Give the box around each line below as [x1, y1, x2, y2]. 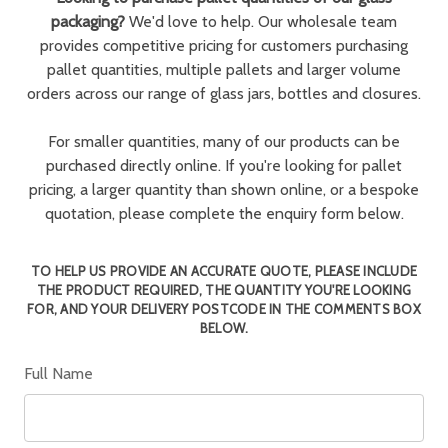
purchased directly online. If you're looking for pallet [46, 156, 402, 175]
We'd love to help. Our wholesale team [125, 12, 397, 31]
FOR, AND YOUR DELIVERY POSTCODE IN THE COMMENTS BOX [27, 301, 421, 317]
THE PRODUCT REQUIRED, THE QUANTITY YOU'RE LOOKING [36, 282, 412, 298]
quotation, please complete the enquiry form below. [44, 204, 404, 223]
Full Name [24, 364, 93, 383]
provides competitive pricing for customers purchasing [40, 36, 408, 55]
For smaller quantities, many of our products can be [48, 132, 400, 151]
